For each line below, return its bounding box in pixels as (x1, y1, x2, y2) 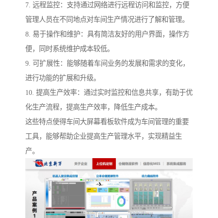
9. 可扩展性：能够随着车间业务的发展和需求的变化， (25, 59, 189, 67)
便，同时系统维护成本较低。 (25, 44, 114, 53)
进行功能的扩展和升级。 (25, 73, 100, 82)
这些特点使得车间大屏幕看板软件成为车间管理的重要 (25, 117, 189, 126)
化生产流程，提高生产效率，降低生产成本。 (25, 103, 162, 111)
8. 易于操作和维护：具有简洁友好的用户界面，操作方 (25, 30, 189, 38)
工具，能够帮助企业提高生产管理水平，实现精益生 (25, 132, 182, 140)
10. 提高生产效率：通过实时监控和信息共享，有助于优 (25, 88, 193, 96)
